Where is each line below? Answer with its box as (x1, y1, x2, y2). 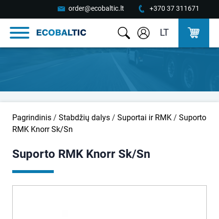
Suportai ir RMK (117, 113, 172, 122)
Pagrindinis (12, 113, 51, 122)
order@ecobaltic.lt (68, 4, 124, 12)
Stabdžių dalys (59, 113, 110, 122)
